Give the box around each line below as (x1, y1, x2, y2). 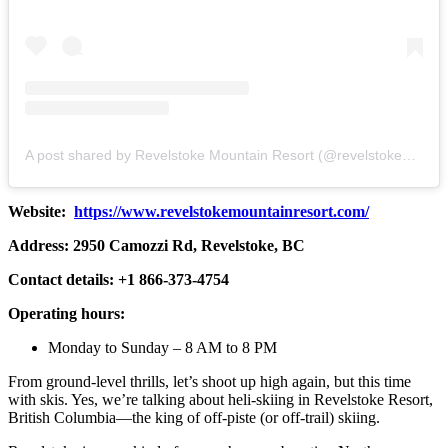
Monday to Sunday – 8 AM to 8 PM (48, 338, 277, 356)
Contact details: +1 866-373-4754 (8, 270, 229, 288)
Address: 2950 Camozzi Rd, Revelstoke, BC (8, 236, 309, 254)
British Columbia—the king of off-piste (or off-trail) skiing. (8, 408, 380, 426)
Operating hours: (8, 304, 125, 322)
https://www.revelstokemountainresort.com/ (74, 202, 369, 220)
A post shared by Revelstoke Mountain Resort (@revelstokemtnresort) (402, 146, 416, 163)
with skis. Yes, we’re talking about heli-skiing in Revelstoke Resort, (8, 390, 433, 408)
